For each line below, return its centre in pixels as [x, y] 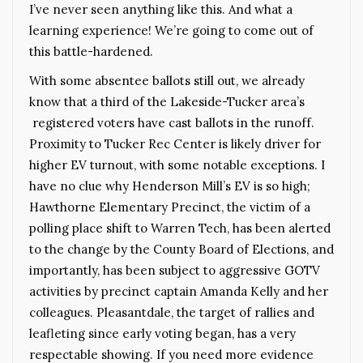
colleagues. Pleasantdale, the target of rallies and [172, 312]
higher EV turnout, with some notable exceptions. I [177, 164]
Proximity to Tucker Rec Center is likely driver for [175, 143]
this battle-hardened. [91, 51]
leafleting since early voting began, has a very [162, 333]
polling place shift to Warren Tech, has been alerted [180, 228]
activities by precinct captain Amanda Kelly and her [179, 291]
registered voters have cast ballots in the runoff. [172, 122]
